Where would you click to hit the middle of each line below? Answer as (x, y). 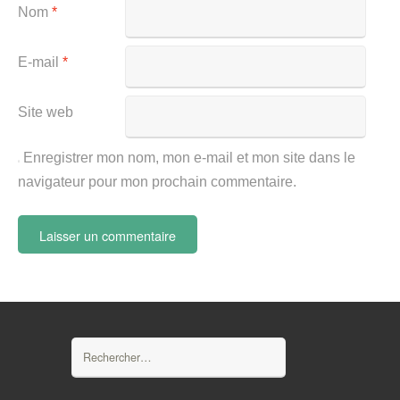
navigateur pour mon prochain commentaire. (157, 182)
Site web (46, 112)
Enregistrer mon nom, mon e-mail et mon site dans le (189, 158)
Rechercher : (107, 346)
